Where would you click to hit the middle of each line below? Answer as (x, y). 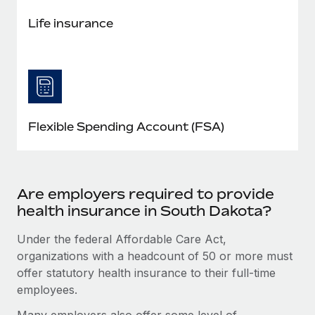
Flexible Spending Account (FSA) (126, 126)
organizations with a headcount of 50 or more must (155, 256)
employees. (47, 289)
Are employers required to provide (146, 193)
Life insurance (71, 23)
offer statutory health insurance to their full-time (146, 272)
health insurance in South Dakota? (144, 210)
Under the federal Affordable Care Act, (122, 239)
